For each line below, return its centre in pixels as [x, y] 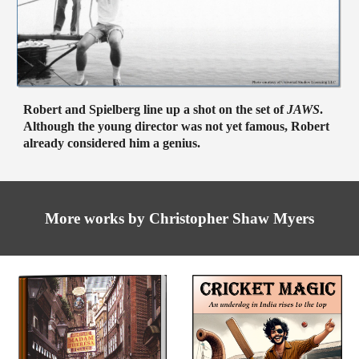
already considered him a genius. [112, 143]
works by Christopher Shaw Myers [197, 218]
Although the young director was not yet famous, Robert [177, 127]
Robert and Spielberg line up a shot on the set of [155, 110]
